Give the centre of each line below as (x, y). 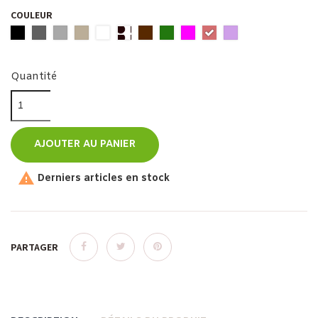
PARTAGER (34, 247)
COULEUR (32, 15)
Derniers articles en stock (102, 178)
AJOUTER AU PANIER (85, 145)
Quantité (34, 77)
